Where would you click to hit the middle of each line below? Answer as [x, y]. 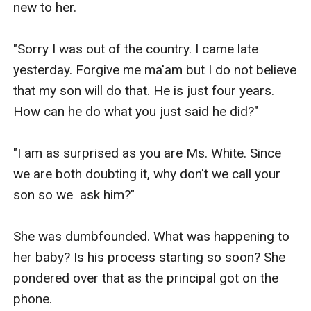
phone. [33, 299]
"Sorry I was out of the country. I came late [136, 49]
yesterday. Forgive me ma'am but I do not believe [155, 69]
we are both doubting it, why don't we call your [147, 174]
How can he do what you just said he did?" [136, 111]
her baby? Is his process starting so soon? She [150, 257]
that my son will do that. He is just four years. [144, 90]
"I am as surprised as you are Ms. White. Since [148, 153]
